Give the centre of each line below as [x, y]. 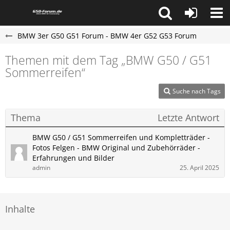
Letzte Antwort [188, 118]
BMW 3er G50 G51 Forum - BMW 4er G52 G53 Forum [107, 36]
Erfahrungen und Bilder [73, 158]
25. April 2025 [199, 168]
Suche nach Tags [197, 91]
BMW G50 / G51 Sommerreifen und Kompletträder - [121, 137]
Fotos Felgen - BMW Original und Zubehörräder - [116, 148]
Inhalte [20, 209]
